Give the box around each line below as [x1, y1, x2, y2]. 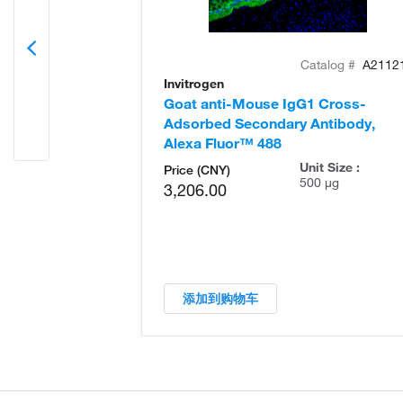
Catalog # [300, 56, 359, 73]
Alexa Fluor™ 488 [164, 133, 282, 152]
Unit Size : [299, 158, 360, 175]
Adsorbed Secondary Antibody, [164, 113, 375, 132]
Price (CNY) [164, 161, 230, 178]
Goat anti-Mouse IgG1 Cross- [164, 94, 366, 112]
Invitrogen [164, 75, 224, 92]
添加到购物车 [195, 290, 258, 307]
